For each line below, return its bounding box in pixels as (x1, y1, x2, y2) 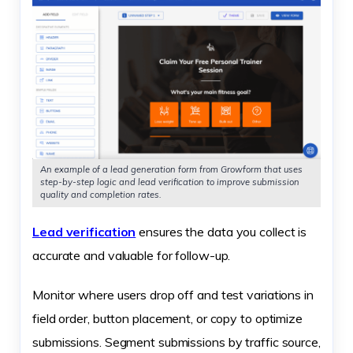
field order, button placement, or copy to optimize (32, 310, 303, 326)
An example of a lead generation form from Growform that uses (40, 163, 303, 175)
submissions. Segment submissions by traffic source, (32, 333, 321, 350)
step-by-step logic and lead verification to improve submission (40, 176, 299, 188)
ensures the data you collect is (136, 223, 307, 240)
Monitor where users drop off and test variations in (32, 286, 314, 303)
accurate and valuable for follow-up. (32, 247, 231, 263)
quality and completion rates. (40, 188, 162, 200)
